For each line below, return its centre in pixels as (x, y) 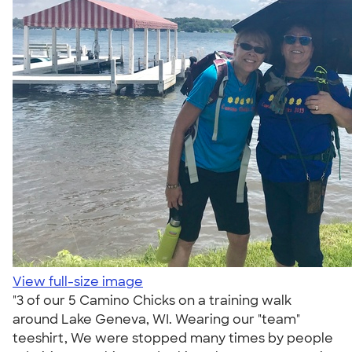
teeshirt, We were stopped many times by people (173, 338)
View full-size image (78, 282)
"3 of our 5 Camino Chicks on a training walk (152, 301)
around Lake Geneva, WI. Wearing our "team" (156, 319)
